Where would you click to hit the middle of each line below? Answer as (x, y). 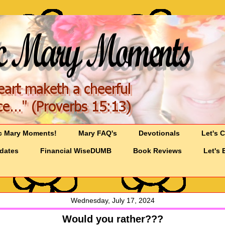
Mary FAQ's (98, 133)
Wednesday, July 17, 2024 (113, 201)
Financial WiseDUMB (76, 151)
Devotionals (159, 133)
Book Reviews (158, 151)
